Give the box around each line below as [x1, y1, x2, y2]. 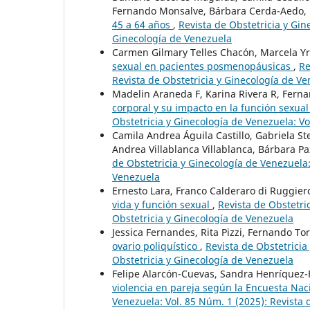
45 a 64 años [112, 18, 173, 32]
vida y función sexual [112, 198, 212, 212]
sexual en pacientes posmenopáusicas [112, 60, 293, 73]
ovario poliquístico [112, 239, 200, 253]
